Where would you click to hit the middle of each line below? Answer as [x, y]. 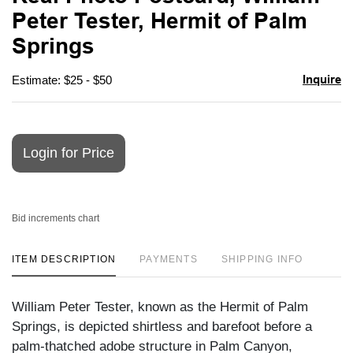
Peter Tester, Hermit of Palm [160, 20]
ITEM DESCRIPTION [64, 259]
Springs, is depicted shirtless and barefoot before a [162, 326]
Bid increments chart [56, 218]
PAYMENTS [169, 259]
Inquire [321, 79]
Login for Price [69, 152]
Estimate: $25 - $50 [62, 80]
